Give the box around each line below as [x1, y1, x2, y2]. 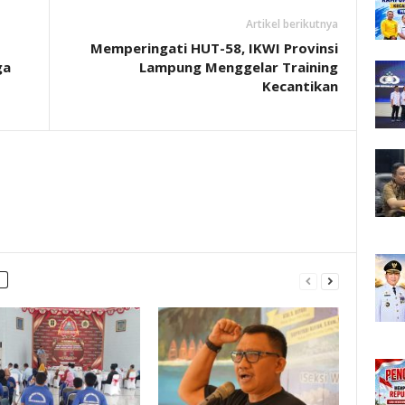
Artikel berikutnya [245, 16, 338, 32]
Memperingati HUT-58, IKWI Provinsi [89, 39, 338, 57]
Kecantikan [261, 77, 338, 95]
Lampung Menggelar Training [138, 58, 338, 76]
